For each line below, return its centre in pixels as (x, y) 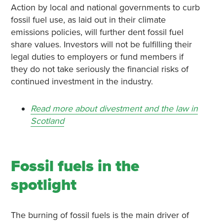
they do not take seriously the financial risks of (99, 69)
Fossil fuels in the (75, 166)
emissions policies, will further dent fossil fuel (97, 32)
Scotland (47, 121)
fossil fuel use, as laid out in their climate (88, 19)
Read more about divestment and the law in (114, 108)
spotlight (43, 185)
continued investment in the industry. (82, 81)
